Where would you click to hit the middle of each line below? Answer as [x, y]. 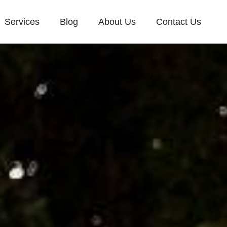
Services [22, 22]
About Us [117, 22]
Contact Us [179, 22]
